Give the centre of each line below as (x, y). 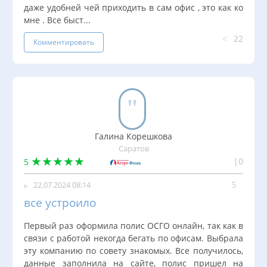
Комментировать (64, 42)
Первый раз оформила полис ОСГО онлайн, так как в (133, 226)
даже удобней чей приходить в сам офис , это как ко (133, 8)
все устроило (60, 203)
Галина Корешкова (133, 136)
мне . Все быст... (57, 20)
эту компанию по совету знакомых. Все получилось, (133, 251)
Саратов (133, 149)
